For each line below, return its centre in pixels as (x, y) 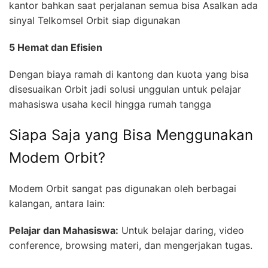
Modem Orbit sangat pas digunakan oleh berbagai (123, 188)
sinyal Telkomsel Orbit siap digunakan (95, 20)
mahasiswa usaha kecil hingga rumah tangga (110, 104)
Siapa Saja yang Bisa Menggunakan (131, 135)
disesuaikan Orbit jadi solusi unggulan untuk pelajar (125, 89)
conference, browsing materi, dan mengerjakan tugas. (131, 245)
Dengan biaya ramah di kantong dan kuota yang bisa (129, 74)
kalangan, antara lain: (57, 203)
